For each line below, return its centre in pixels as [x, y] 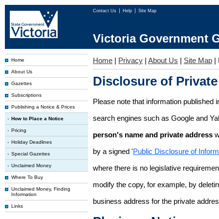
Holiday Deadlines [32, 142]
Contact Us [105, 11]
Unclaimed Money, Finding [41, 189]
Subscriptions [26, 95]
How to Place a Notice [37, 119]
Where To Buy [27, 177]
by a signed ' [113, 151]
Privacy [131, 60]
